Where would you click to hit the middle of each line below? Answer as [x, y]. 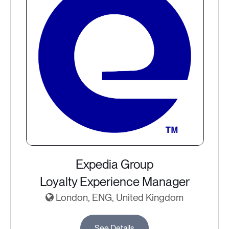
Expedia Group [114, 165]
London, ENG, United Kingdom [119, 198]
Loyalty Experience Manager [114, 182]
